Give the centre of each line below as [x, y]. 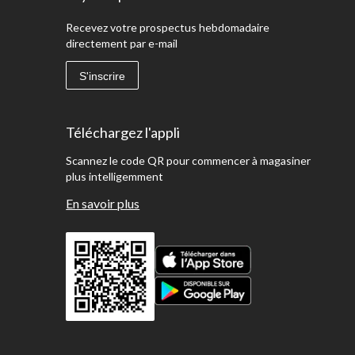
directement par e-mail [122, 43]
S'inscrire [103, 76]
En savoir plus [103, 203]
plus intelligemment [115, 176]
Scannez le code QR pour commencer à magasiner [189, 160]
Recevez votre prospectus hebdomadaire [168, 27]
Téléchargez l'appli [123, 132]
